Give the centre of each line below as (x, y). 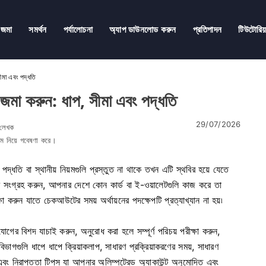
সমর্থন (38, 29)
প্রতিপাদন (207, 29)
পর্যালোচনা (78, 29)
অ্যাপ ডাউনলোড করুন (142, 29)
